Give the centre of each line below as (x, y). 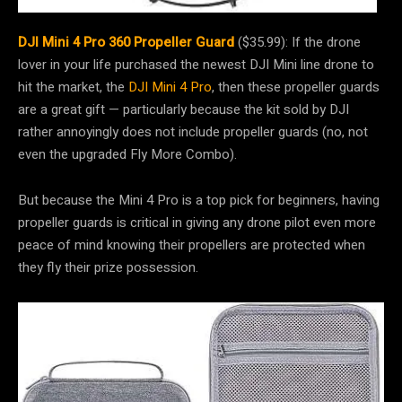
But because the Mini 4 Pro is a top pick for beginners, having (199, 201)
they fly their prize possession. (110, 268)
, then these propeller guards (296, 87)
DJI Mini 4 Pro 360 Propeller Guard (126, 43)
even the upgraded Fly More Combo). (127, 155)
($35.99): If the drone (297, 43)
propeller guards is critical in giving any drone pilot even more (197, 223)
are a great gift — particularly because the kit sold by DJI (184, 110)
